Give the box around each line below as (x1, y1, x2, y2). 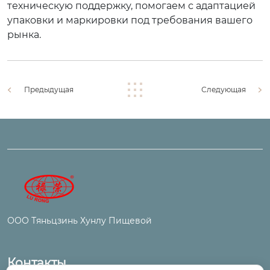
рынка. (7, 28, 41, 40)
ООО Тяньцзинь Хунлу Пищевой (7, 215, 152, 226)
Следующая (201, 84, 246, 94)
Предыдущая (24, 84, 74, 94)
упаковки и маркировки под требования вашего (7, 14, 253, 26)
